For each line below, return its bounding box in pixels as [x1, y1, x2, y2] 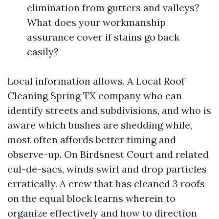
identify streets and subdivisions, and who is [7, 104, 211, 116]
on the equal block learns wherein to [7, 192, 175, 204]
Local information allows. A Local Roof [7, 75, 185, 87]
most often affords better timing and [7, 133, 176, 146]
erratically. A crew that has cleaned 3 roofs [7, 177, 205, 190]
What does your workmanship [27, 16, 166, 28]
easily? [27, 45, 59, 58]
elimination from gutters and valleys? [27, 1, 199, 14]
